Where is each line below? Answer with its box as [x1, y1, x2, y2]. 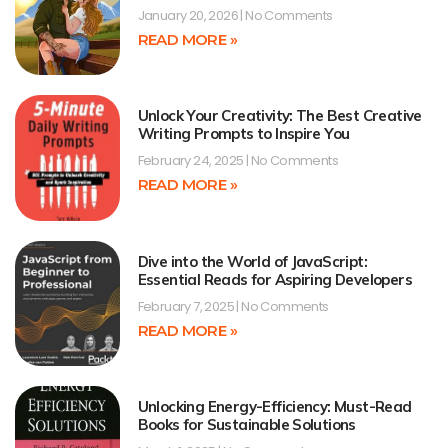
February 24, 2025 [137, 151, 246, 171]
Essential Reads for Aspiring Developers [137, 269, 413, 289]
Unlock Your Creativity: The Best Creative [137, 106, 422, 126]
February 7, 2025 [137, 296, 237, 316]
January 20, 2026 [137, 5, 241, 25]
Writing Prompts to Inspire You [137, 124, 350, 144]
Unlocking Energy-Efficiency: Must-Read [137, 397, 412, 417]
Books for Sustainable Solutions [137, 415, 356, 435]
